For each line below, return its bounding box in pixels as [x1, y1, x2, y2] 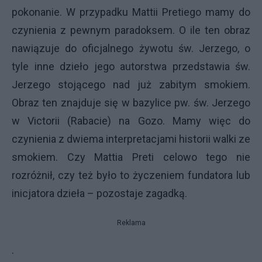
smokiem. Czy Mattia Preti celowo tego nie [12, 151, 250, 164]
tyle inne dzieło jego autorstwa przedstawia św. [12, 60, 250, 73]
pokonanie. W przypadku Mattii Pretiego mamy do [12, 6, 250, 19]
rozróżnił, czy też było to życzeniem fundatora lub [12, 169, 250, 182]
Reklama [116, 219, 146, 227]
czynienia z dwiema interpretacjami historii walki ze [12, 133, 250, 146]
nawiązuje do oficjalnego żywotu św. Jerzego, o [12, 42, 250, 55]
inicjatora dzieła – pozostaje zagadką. [12, 187, 187, 200]
